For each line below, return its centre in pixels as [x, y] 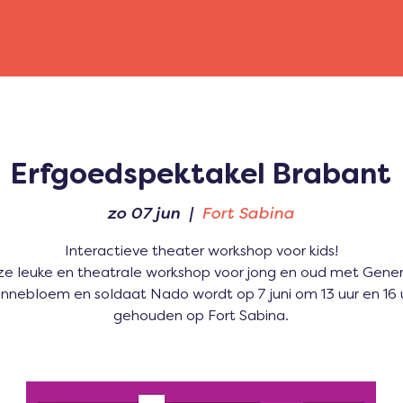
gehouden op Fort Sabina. [201, 316]
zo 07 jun [144, 214]
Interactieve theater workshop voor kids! [201, 251]
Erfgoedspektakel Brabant [201, 176]
